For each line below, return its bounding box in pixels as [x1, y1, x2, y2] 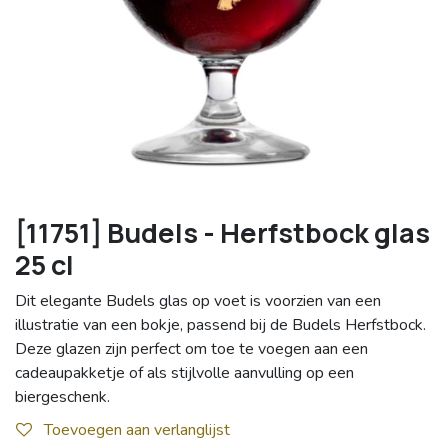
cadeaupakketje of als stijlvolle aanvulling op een [15, 362, 354, 385]
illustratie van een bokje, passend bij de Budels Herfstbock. [15, 314, 426, 337]
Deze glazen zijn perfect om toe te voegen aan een [15, 338, 368, 361]
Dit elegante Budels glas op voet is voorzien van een [15, 290, 381, 313]
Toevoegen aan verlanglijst [44, 418, 230, 441]
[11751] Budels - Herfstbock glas [15, 214, 430, 252]
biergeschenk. [15, 386, 110, 409]
